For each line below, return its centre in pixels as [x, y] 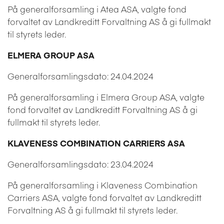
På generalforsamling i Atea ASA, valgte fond [97, 9]
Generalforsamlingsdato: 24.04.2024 [80, 76]
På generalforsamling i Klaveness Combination [102, 185]
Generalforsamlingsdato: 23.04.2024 [80, 164]
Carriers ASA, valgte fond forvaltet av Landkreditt [104, 197]
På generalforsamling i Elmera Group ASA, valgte [106, 97]
